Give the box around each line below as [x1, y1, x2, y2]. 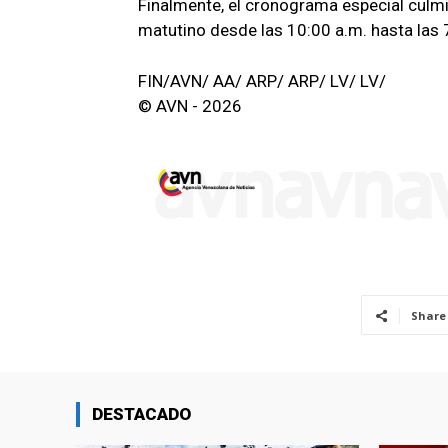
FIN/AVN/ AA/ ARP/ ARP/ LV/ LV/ [138, 70, 386, 91]
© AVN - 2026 [138, 95, 242, 116]
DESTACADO [92, 404, 191, 425]
